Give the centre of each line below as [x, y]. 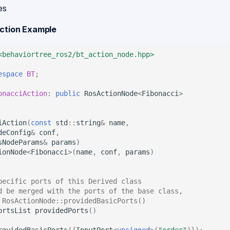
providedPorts [62, 210]
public [68, 93]
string [88, 122]
